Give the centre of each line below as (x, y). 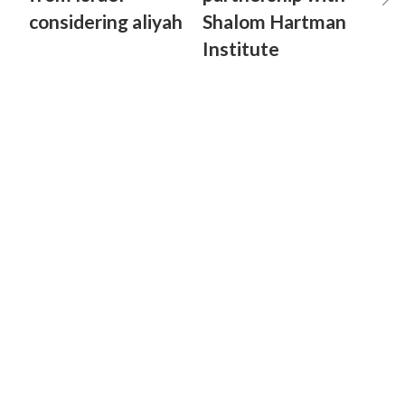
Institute (241, 48)
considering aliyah (106, 21)
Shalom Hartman (274, 21)
